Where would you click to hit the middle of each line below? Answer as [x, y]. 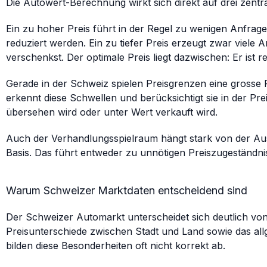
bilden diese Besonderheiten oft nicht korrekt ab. [116, 246]
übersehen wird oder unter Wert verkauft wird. [112, 112]
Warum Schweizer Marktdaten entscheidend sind [127, 190]
